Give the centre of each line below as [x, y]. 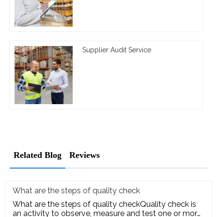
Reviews [85, 155]
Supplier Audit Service [117, 50]
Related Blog [38, 155]
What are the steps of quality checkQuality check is [104, 204]
